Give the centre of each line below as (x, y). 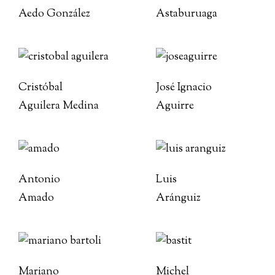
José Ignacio (184, 88)
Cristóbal (41, 88)
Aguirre (175, 106)
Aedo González (54, 14)
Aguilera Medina (59, 106)
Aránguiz (178, 198)
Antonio (39, 180)
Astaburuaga (187, 14)
